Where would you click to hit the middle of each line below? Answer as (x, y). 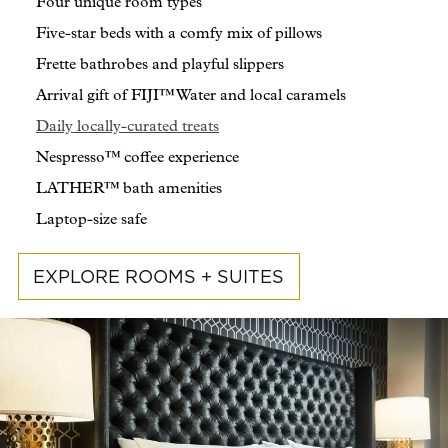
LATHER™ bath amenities (129, 188)
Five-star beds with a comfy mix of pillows (179, 33)
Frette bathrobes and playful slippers (160, 64)
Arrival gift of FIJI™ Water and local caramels (191, 95)
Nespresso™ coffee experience (137, 157)
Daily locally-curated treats (127, 126)
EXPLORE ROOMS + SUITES (159, 277)
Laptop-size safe (91, 219)
